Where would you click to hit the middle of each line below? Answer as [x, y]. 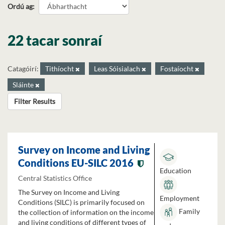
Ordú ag [20, 6]
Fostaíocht [178, 69]
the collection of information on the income [86, 212]
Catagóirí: [23, 69]
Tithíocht [60, 69]
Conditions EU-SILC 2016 [76, 163]
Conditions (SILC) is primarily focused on [81, 202]
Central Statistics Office [55, 178]
